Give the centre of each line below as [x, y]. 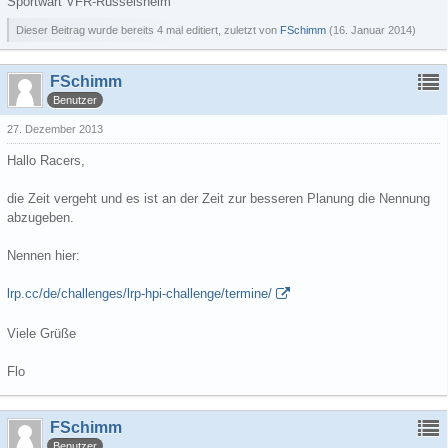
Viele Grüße [41, 333]
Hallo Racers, [46, 160]
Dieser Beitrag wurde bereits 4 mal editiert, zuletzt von [148, 30]
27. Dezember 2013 [55, 129]
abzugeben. [40, 217]
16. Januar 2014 [372, 30]
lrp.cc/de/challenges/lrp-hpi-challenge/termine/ [139, 293]
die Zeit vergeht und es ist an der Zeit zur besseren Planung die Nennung [218, 198]
